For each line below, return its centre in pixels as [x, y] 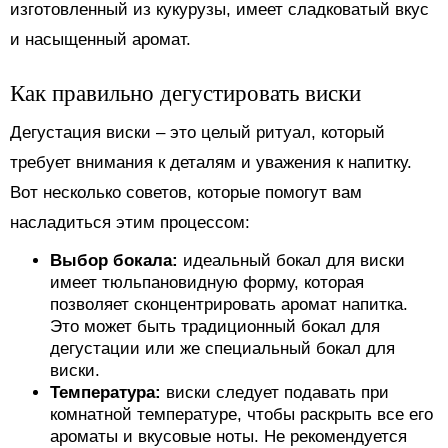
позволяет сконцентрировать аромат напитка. [229, 304]
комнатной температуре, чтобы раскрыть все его [241, 414]
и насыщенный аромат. [100, 39]
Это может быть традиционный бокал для [215, 326]
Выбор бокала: [116, 260]
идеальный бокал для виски [294, 260]
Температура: [108, 392]
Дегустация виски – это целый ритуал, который [197, 132]
